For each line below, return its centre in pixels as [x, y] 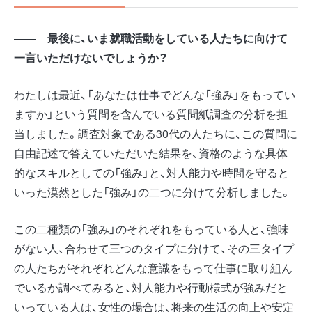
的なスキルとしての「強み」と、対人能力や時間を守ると [151, 172]
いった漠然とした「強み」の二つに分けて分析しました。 [153, 192]
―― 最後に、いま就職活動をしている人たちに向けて [151, 38]
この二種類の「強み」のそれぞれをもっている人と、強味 [151, 228]
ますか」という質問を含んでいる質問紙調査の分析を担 [151, 114]
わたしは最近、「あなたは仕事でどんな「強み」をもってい [155, 94]
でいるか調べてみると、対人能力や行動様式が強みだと [151, 287]
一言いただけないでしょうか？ [91, 57]
